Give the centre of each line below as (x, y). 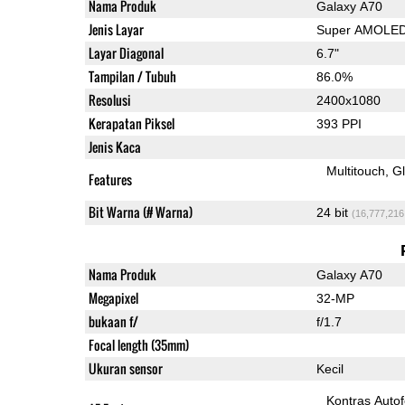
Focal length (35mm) (138, 344)
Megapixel (113, 297)
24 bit (334, 212)
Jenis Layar (116, 29)
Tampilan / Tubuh (132, 76)
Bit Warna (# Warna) (140, 212)
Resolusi (109, 99)
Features (110, 179)
